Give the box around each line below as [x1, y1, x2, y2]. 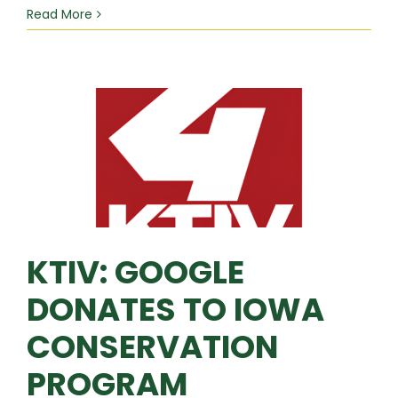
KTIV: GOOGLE [27, 251, 244, 295]
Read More [27, 4, 92, 23]
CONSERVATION [27, 325, 278, 370]
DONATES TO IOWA [27, 288, 324, 332]
